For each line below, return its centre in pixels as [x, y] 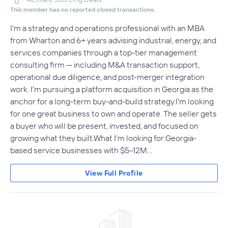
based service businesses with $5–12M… [81, 150]
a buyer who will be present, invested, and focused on [104, 126]
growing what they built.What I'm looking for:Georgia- [103, 138]
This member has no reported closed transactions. [83, 10]
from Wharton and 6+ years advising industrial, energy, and [113, 40]
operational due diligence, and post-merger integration [107, 77]
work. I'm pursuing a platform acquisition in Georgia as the [112, 89]
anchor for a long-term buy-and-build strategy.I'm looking [112, 102]
